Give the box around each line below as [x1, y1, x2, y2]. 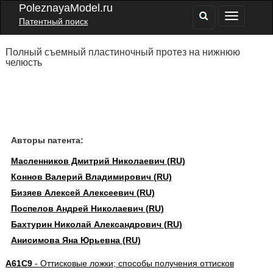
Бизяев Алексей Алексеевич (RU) [10, 188, 155, 197]
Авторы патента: [10, 135, 83, 145]
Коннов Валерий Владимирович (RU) [10, 172, 172, 182]
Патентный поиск [19, 16, 88, 26]
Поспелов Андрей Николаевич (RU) [10, 204, 164, 213]
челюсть [5, 57, 42, 68]
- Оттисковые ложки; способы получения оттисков [32, 258, 234, 268]
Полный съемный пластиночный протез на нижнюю [5, 47, 240, 57]
